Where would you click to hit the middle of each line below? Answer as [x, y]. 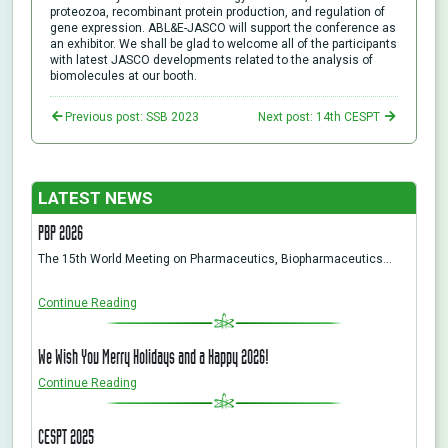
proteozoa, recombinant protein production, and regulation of [217, 11]
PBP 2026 [60, 232]
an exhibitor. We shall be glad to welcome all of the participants [223, 43]
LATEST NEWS [95, 197]
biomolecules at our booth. [123, 75]
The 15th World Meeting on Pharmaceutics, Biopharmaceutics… [215, 258]
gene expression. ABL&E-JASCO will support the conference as [223, 27]
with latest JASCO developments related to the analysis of [211, 59]
